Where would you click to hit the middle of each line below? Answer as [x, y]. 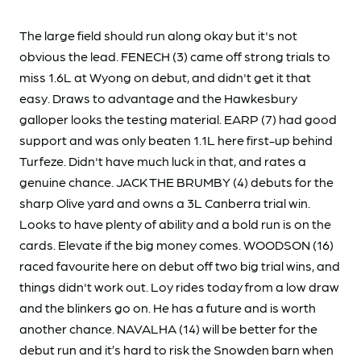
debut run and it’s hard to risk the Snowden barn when [176, 349]
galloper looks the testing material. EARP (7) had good [178, 118]
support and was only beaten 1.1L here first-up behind [176, 139]
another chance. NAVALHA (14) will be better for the [168, 328]
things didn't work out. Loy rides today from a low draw [179, 286]
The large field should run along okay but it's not [158, 35]
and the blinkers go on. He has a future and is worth [168, 307]
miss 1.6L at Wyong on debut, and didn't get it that [165, 77]
